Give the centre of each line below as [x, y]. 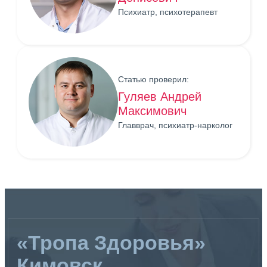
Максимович [152, 111]
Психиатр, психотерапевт [168, 12]
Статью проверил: [153, 79]
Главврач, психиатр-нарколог [175, 125]
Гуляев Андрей [160, 96]
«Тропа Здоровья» [111, 243]
